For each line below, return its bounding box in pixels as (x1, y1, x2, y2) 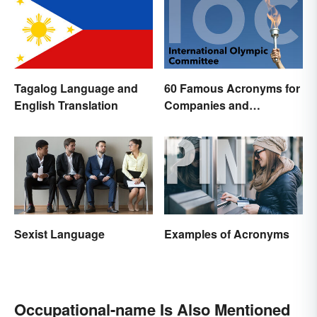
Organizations (164, 114, 239, 131)
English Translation (14, 97, 118, 114)
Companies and (164, 97, 249, 114)
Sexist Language (14, 226, 105, 243)
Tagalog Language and (14, 80, 138, 97)
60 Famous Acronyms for (164, 80, 300, 97)
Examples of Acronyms (164, 226, 289, 243)
